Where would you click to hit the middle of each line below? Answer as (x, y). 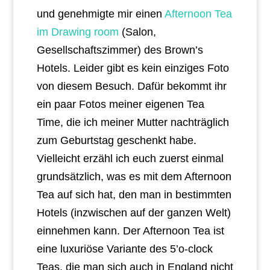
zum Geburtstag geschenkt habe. (116, 140)
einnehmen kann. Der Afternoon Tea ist (130, 231)
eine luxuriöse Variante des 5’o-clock (124, 249)
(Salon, (137, 32)
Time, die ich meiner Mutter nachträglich (133, 122)
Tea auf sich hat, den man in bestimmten (134, 194)
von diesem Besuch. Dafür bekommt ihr (131, 86)
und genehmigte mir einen (100, 14)
